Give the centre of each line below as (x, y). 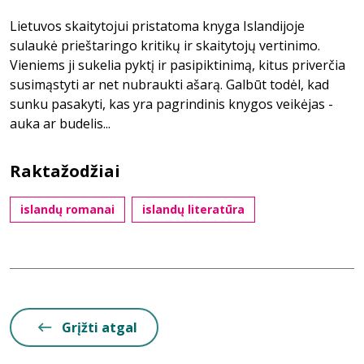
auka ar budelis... (60, 123)
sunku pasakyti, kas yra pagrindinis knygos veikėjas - (171, 104)
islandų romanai (67, 209)
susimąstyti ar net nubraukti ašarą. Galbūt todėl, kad (169, 84)
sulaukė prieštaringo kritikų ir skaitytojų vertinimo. (165, 45)
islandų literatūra (193, 209)
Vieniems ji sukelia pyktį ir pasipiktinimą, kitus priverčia (178, 65)
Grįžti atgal (100, 327)
